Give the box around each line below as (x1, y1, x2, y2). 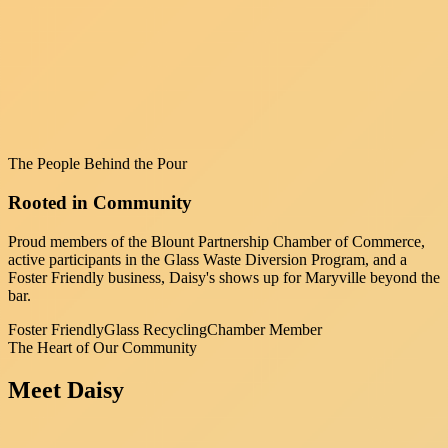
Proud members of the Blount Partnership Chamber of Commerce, (8, 232, 425, 250)
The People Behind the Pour (8, 155, 187, 173)
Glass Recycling (104, 320, 207, 338)
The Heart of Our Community (8, 338, 197, 356)
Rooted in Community (8, 192, 192, 214)
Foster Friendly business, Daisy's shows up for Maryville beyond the (8, 268, 440, 286)
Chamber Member (207, 320, 322, 338)
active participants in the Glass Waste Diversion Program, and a (8, 250, 407, 268)
